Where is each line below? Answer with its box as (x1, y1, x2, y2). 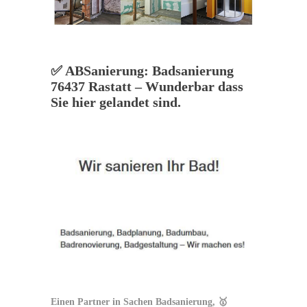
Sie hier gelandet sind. (51, 95, 181, 110)
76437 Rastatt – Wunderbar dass (51, 79, 243, 95)
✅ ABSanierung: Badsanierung (51, 63, 234, 79)
